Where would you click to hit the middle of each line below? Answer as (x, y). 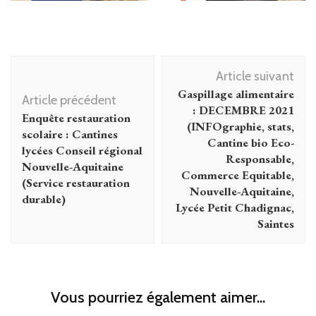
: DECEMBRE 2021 (243, 110)
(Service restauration (76, 182)
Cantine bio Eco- (251, 142)
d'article (43, 85)
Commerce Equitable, (238, 175)
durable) (44, 199)
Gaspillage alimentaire (236, 93)
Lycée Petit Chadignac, (235, 207)
